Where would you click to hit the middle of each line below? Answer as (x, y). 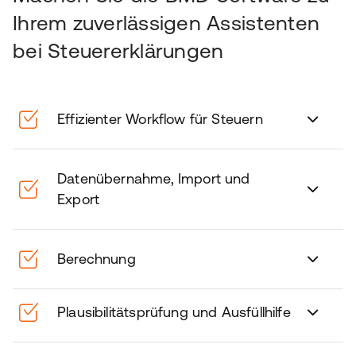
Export (79, 199)
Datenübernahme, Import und (154, 178)
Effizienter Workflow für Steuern (160, 119)
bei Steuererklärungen (118, 50)
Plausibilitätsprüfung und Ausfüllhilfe (174, 312)
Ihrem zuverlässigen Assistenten (166, 23)
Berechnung (97, 259)
